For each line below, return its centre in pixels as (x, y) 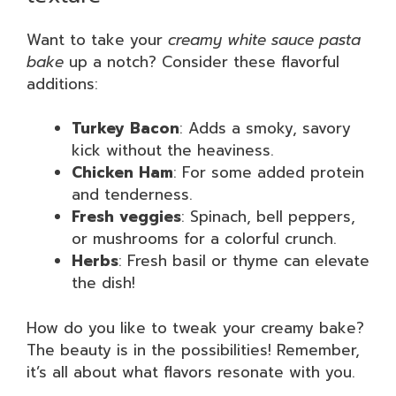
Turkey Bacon (126, 128)
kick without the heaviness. (173, 150)
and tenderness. (132, 194)
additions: (62, 84)
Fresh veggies (126, 217)
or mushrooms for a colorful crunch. (204, 239)
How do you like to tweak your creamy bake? (195, 327)
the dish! (103, 283)
